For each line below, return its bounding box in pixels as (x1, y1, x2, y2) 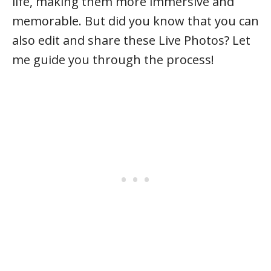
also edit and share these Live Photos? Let (12, 31, 250, 48)
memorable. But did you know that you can (12, 12, 259, 29)
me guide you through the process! (12, 51, 214, 68)
